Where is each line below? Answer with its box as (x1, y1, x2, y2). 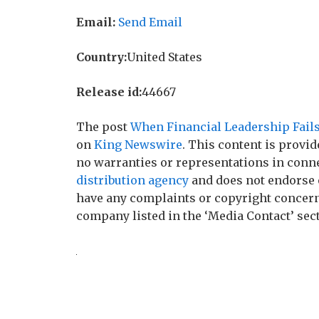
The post (76, 120, 130, 134)
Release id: (76, 85, 142, 99)
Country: (76, 50, 127, 64)
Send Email (118, 15, 182, 29)
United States (127, 50, 202, 64)
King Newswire (94, 137, 182, 152)
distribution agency (76, 173, 189, 187)
